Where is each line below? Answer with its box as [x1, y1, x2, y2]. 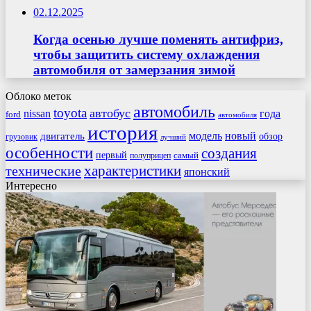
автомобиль [133, 103, 215, 121]
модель [189, 130, 222, 142]
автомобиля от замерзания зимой [33, 62, 235, 77]
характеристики [84, 162, 181, 180]
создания [201, 145, 257, 162]
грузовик [6, 132, 37, 142]
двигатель [40, 131, 85, 142]
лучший [160, 133, 186, 142]
